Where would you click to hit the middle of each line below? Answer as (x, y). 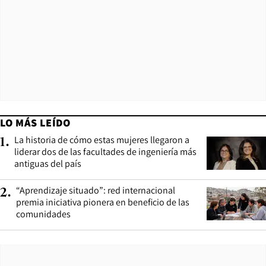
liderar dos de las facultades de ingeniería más (105, 151)
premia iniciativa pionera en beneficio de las (103, 202)
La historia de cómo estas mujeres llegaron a (102, 140)
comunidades (43, 214)
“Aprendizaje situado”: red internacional (96, 190)
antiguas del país (48, 163)
